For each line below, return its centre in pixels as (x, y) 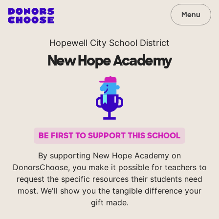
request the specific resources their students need (109, 179)
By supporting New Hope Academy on (109, 156)
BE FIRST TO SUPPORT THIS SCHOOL (109, 136)
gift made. (109, 203)
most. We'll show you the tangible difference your (109, 191)
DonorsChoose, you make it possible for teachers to (109, 167)
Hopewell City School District (109, 43)
